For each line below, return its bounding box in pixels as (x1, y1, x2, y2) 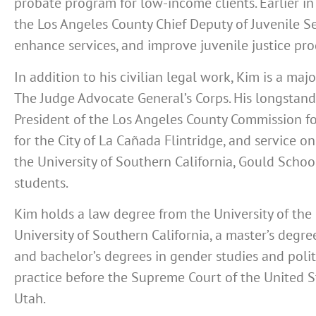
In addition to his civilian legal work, (14, 67, 236, 86)
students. (14, 173, 68, 192)
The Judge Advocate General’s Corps (14, 88, 229, 107)
